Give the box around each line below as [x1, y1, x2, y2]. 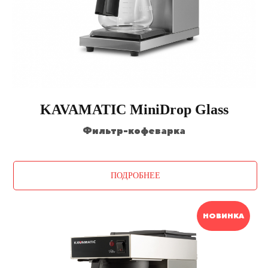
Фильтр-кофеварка [83, 125, 185, 136]
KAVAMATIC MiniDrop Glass [39, 102, 229, 117]
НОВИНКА [203, 212, 244, 221]
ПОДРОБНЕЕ [110, 171, 160, 181]
